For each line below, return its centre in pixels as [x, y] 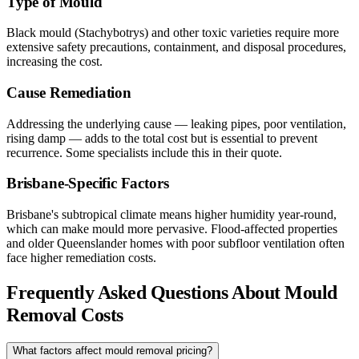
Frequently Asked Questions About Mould [172, 292]
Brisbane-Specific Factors [88, 184]
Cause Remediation [69, 92]
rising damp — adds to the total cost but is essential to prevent [162, 138]
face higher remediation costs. [81, 258]
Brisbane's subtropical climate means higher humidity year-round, [171, 215]
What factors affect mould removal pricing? [113, 350]
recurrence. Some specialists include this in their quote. [144, 152]
